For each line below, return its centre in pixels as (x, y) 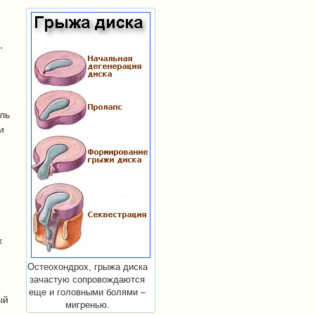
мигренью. (87, 305)
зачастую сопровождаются (88, 279)
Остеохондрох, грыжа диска (87, 267)
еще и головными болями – (88, 292)
